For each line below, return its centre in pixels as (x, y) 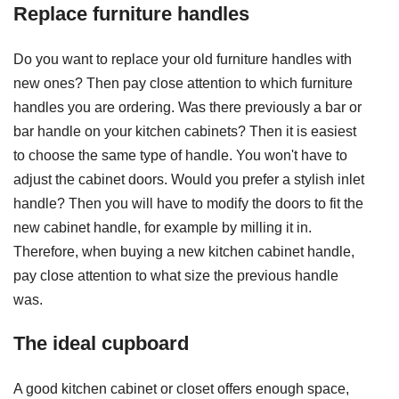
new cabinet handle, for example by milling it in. (163, 227)
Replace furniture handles (131, 13)
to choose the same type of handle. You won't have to (180, 155)
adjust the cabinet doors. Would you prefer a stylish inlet (189, 179)
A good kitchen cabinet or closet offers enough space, (181, 388)
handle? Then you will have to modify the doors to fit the (188, 203)
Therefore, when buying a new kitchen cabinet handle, (184, 251)
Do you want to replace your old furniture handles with (183, 59)
